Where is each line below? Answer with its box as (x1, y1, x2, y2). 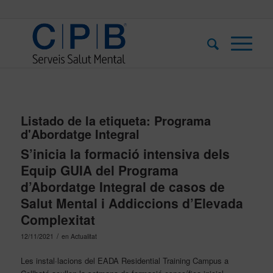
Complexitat (20, 210, 95, 229)
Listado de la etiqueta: (20, 112, 154, 129)
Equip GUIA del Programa (20, 161, 179, 179)
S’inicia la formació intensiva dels (20, 144, 230, 163)
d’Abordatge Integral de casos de (20, 177, 225, 196)
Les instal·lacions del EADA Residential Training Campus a (20, 255, 229, 267)
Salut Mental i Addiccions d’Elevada (20, 194, 243, 212)
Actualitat (70, 232, 97, 241)
